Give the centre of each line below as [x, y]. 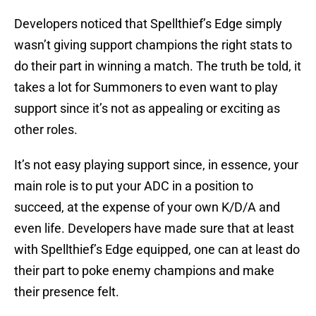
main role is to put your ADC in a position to [134, 186]
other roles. [46, 130]
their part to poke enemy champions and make [144, 271]
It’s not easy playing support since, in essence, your [156, 165]
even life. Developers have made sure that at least [154, 229]
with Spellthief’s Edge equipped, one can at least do [157, 250]
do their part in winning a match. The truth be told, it [158, 66]
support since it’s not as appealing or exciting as [147, 109]
